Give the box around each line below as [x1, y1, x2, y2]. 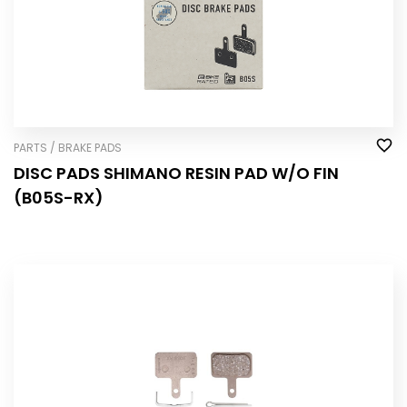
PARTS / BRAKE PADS [14, 140, 122, 156]
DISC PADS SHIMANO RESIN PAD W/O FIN [14, 161, 339, 184]
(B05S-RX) [14, 185, 104, 209]
